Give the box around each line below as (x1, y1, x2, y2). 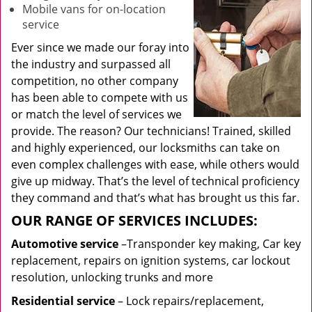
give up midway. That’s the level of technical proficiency (11, 173, 299, 189)
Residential (11, 293, 74, 309)
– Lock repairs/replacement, (115, 293, 264, 309)
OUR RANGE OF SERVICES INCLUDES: (11, 211, 258, 230)
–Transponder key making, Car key (118, 236, 301, 251)
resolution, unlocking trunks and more (11, 270, 213, 285)
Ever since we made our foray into (11, 40, 189, 55)
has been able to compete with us (11, 90, 188, 105)
